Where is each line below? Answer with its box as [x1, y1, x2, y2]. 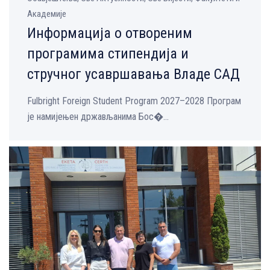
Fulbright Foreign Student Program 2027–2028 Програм [27, 95, 241, 107]
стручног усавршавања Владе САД [27, 66, 240, 83]
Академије [27, 8, 66, 20]
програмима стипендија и [27, 45, 189, 63]
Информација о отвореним [27, 25, 192, 42]
